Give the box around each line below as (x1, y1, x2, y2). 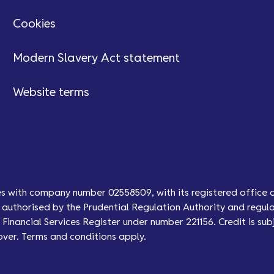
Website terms (12, 87, 89, 99)
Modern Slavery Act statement (12, 53, 180, 65)
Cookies (12, 18, 56, 31)
